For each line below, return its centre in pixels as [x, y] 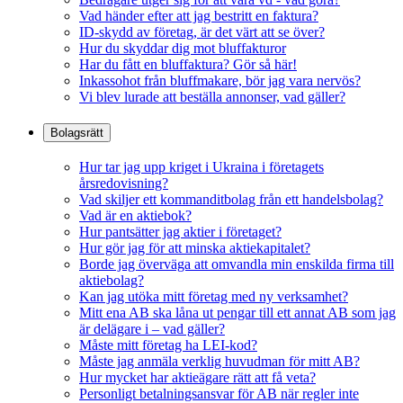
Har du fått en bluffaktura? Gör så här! [188, 64]
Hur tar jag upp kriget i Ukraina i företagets [201, 167]
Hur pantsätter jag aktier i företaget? [180, 232]
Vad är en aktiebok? [135, 216]
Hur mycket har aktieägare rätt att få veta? [197, 378]
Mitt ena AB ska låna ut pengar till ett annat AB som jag [237, 313]
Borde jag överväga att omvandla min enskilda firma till [237, 264]
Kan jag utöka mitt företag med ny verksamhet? [214, 297]
